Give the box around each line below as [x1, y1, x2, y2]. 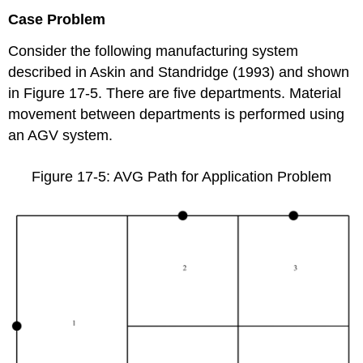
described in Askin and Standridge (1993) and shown [8, 63, 350, 80]
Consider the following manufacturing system [8, 42, 299, 59]
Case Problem [8, 11, 106, 28]
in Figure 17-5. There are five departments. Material [8, 84, 342, 101]
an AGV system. [8, 126, 113, 143]
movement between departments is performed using [8, 105, 345, 122]
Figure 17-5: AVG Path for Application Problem [32, 169, 331, 186]
